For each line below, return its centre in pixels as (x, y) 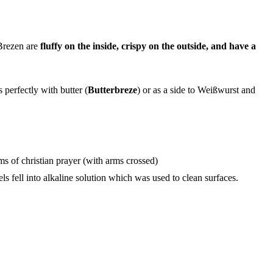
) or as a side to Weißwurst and (196, 90)
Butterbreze (112, 90)
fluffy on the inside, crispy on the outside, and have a (147, 46)
